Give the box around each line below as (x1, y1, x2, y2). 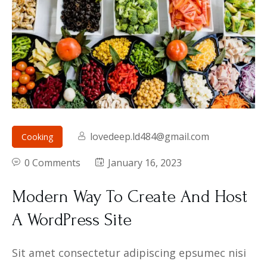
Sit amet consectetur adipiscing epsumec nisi (12, 245, 246, 260)
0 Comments (24, 156, 80, 169)
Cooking (21, 131, 53, 142)
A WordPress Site (12, 209, 132, 229)
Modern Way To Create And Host (12, 186, 247, 206)
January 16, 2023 (105, 156, 182, 169)
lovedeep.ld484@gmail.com (90, 129, 209, 143)
